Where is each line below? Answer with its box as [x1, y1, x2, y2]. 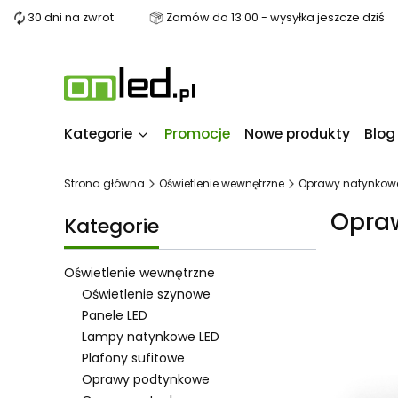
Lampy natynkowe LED [82, 328, 219, 346]
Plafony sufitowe [82, 349, 185, 367]
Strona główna [64, 176, 145, 191]
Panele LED [82, 306, 147, 324]
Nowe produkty [244, 123, 350, 144]
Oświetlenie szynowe [82, 285, 211, 303]
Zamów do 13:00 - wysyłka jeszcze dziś [165, 10, 385, 25]
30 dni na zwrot [28, 10, 115, 25]
